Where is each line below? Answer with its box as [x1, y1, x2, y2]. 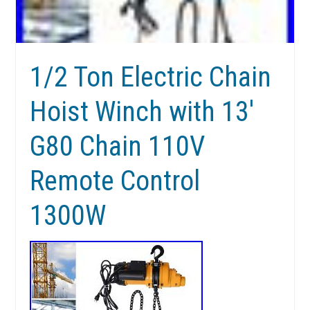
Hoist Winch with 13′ [30, 95, 255, 129]
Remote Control [30, 165, 201, 198]
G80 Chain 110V [30, 130, 206, 163]
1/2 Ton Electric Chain [30, 61, 272, 94]
